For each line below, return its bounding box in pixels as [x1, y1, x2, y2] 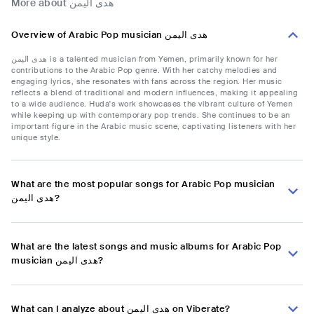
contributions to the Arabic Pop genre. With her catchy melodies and [11, 65, 278, 76]
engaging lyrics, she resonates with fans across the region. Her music [11, 76, 282, 87]
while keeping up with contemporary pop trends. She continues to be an [11, 110, 290, 121]
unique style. [11, 132, 61, 143]
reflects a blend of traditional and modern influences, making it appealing [11, 88, 298, 98]
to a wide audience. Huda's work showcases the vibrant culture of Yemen [11, 99, 292, 109]
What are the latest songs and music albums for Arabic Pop [11, 240, 282, 253]
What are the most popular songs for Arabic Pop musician [11, 178, 275, 191]
